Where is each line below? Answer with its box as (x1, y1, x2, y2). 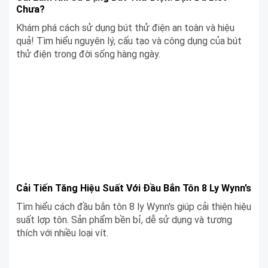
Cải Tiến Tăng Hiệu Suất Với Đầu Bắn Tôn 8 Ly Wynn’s (16, 182, 251, 194)
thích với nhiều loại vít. (16, 227, 108, 239)
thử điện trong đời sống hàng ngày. (16, 48, 160, 60)
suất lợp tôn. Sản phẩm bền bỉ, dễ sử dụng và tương (16, 214, 232, 226)
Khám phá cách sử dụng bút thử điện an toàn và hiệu (16, 22, 234, 33)
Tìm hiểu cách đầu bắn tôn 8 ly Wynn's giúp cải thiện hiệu (16, 200, 251, 212)
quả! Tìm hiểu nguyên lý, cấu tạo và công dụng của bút (16, 35, 242, 47)
